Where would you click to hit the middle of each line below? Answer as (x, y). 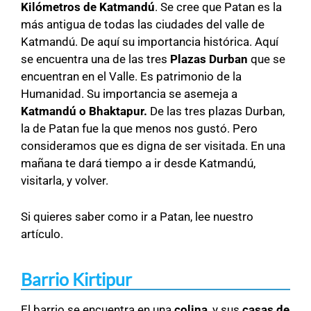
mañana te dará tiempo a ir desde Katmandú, (138, 163)
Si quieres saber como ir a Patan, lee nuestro (137, 217)
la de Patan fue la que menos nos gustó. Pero (139, 129)
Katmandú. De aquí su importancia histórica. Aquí (150, 42)
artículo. (42, 234)
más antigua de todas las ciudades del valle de (143, 25)
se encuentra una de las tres (95, 59)
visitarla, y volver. (65, 181)
